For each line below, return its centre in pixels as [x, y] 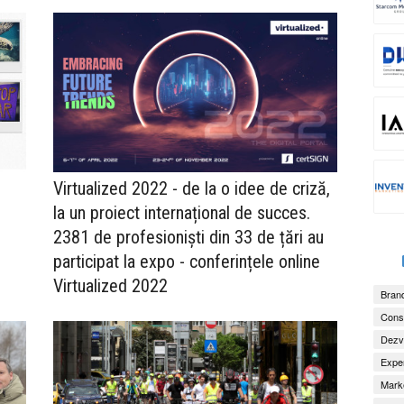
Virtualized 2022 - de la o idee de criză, [192, 189]
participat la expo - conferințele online [187, 262]
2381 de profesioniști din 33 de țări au [188, 238]
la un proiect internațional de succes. [182, 213]
